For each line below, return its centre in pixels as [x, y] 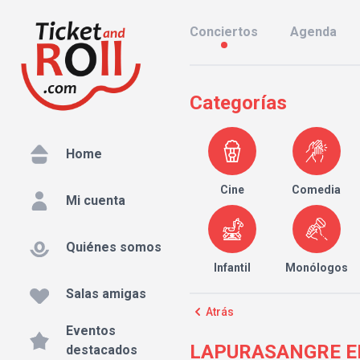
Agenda [313, 32]
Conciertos [224, 32]
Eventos [91, 331]
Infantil [232, 268]
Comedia [317, 190]
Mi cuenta [96, 201]
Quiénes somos [114, 247]
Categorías [238, 103]
